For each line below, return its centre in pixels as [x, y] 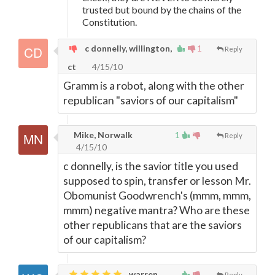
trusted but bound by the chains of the [162, 10]
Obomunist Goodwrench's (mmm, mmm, [157, 196]
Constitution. [110, 22]
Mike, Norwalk [102, 135]
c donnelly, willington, [127, 48]
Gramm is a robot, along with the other [154, 86]
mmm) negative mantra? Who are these [157, 210]
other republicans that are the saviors [153, 225]
